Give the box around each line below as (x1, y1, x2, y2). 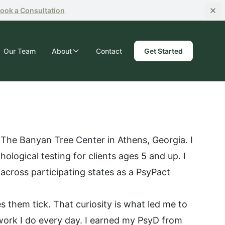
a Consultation (13, 6, 65, 15)
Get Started (144, 46, 183, 55)
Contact (96, 46, 122, 55)
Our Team (4, 46, 36, 55)
